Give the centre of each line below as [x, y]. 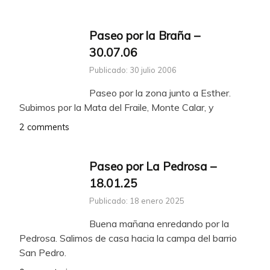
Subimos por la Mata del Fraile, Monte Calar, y [117, 108]
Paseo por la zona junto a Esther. [160, 93]
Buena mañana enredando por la [159, 223]
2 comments [44, 127]
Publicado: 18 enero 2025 [137, 200]
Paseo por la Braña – [145, 36]
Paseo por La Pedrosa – [153, 167]
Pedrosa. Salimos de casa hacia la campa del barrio [128, 238]
